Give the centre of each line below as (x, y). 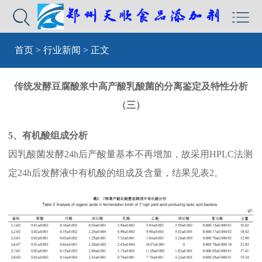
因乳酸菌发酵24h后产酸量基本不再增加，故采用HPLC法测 (130, 154)
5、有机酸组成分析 (48, 136)
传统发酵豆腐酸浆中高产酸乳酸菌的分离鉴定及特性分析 (131, 87)
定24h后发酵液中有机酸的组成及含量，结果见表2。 (116, 173)
